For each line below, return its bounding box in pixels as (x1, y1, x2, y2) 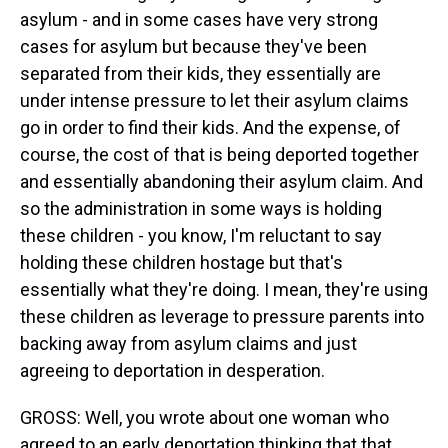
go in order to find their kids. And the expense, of (20, 117, 401, 138)
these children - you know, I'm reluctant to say (20, 225, 382, 246)
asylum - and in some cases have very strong (20, 9, 378, 30)
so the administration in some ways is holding (20, 198, 382, 219)
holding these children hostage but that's (20, 252, 343, 273)
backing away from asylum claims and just (20, 333, 357, 354)
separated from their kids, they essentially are (20, 63, 381, 84)
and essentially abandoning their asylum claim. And (20, 171, 423, 192)
